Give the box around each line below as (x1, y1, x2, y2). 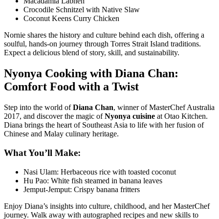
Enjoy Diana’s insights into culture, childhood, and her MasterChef (4, 201, 210, 210)
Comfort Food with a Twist (4, 80, 139, 93)
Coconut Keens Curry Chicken (23, 14, 119, 23)
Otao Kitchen (164, 112, 206, 121)
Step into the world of (4, 103, 73, 112)
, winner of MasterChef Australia (113, 103, 215, 112)
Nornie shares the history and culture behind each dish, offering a (4, 31, 204, 40)
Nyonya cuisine (105, 112, 155, 121)
